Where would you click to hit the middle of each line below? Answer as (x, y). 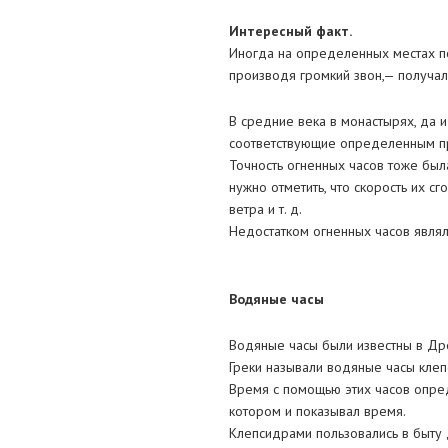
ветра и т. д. (265, 209)
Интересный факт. (290, 31)
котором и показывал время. (317, 411)
